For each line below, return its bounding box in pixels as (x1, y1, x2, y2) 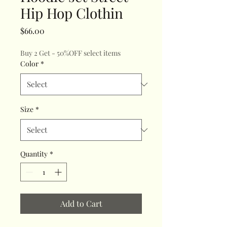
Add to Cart (60, 198, 102, 209)
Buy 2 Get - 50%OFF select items (20, 48, 121, 58)
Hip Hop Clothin (20, 4, 123, 23)
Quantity (20, 149, 48, 159)
